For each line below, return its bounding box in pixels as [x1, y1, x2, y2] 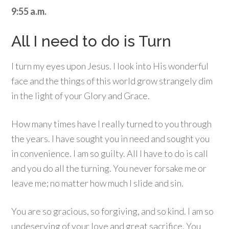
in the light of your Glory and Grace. [11, 90, 150, 101]
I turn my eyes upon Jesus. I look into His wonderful [11, 60, 209, 72]
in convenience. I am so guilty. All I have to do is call [11, 148, 209, 159]
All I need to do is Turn [11, 32, 172, 50]
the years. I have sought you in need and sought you [11, 133, 210, 144]
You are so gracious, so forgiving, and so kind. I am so [11, 205, 214, 217]
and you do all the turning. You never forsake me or [11, 163, 207, 174]
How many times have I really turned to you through [11, 118, 212, 129]
